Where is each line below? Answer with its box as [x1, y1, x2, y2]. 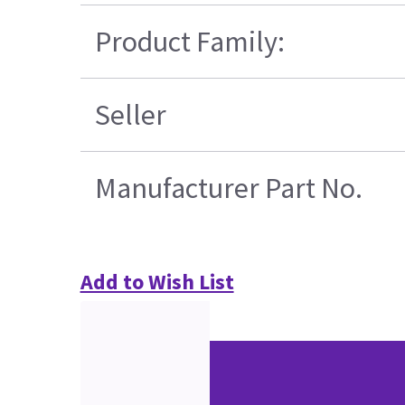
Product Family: [94, 24, 285, 61]
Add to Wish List [80, 268, 234, 297]
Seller [94, 97, 166, 134]
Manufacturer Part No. [94, 170, 363, 207]
